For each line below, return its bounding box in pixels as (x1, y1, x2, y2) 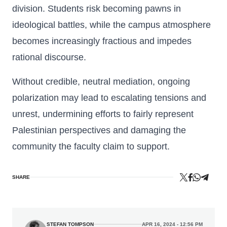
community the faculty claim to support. (12, 141, 170, 152)
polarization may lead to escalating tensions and (12, 93, 206, 103)
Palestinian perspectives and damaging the (12, 125, 186, 135)
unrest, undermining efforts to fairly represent (12, 109, 194, 119)
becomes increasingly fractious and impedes (12, 36, 192, 46)
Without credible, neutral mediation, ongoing (12, 77, 190, 87)
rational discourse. (12, 52, 86, 62)
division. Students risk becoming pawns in (12, 4, 181, 14)
